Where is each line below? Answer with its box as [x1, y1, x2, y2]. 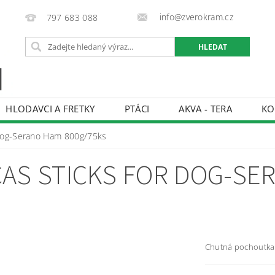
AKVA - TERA [179, 102, 232, 115]
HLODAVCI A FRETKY [6, 102, 95, 115]
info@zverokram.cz [157, 11, 234, 23]
